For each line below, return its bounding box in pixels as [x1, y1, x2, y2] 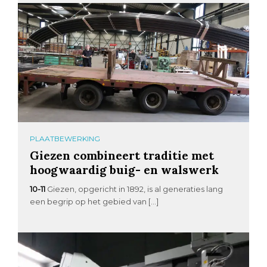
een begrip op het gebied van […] [30, 196, 159, 206]
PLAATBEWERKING [30, 133, 101, 143]
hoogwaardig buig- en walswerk [30, 162, 219, 177]
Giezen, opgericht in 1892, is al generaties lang [47, 184, 223, 194]
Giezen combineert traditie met [30, 147, 215, 163]
